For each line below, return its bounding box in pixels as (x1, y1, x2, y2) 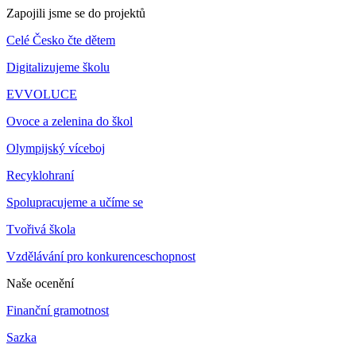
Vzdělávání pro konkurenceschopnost (6, 249, 195, 263)
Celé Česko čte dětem (6, 33, 115, 47)
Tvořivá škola (6, 222, 75, 236)
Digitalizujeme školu (6, 60, 110, 74)
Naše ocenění (6, 276, 74, 290)
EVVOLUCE (6, 87, 77, 101)
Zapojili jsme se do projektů (6, 6, 145, 20)
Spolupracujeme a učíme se (6, 195, 143, 209)
